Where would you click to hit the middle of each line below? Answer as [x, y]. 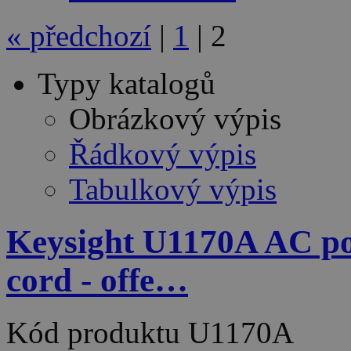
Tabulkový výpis [173, 190]
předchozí [90, 36]
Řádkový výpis [163, 154]
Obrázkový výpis [175, 119]
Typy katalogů [127, 84]
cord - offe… [97, 280]
